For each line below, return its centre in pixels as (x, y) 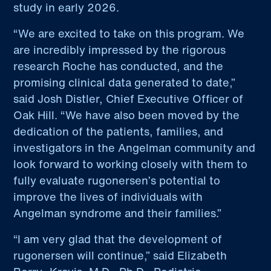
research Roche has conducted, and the (119, 66)
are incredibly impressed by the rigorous (120, 50)
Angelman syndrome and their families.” (118, 213)
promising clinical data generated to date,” (125, 83)
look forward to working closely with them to (131, 164)
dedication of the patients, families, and (119, 132)
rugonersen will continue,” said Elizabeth (120, 256)
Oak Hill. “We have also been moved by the (127, 115)
